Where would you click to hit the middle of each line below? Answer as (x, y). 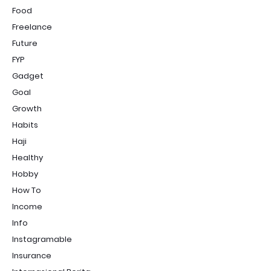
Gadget (28, 76)
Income (27, 207)
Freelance (32, 27)
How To (27, 190)
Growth (27, 109)
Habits (25, 125)
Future (25, 43)
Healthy (28, 158)
